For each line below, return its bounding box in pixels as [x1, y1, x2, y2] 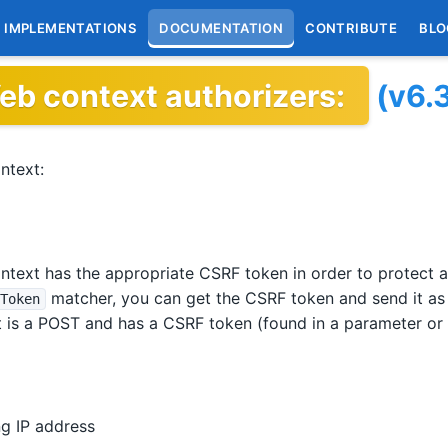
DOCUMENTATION [159, 19, 284, 36]
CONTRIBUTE [305, 19, 398, 36]
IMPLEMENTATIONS [4, 19, 138, 36]
